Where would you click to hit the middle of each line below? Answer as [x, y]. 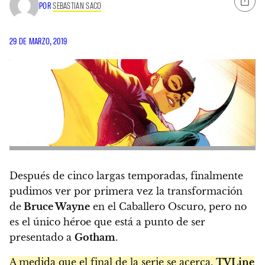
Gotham [95, 237]
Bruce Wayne [56, 206]
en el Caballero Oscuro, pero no [168, 206]
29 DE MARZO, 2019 [38, 41]
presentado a [42, 237]
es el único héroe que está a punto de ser [107, 222]
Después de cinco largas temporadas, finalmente [126, 175]
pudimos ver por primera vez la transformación [126, 191]
